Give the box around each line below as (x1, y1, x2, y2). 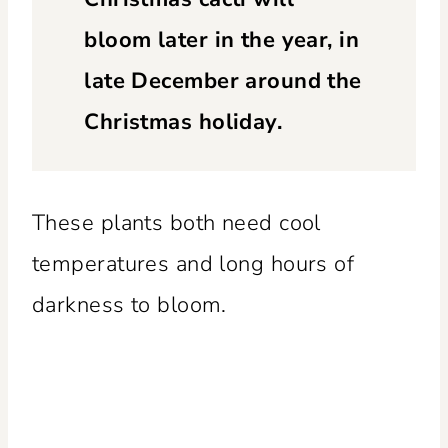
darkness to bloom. (32, 289, 227, 320)
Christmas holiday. (84, 107, 283, 138)
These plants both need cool (32, 207, 321, 238)
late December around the (84, 66, 362, 97)
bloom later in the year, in (84, 25, 360, 56)
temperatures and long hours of (32, 248, 355, 279)
